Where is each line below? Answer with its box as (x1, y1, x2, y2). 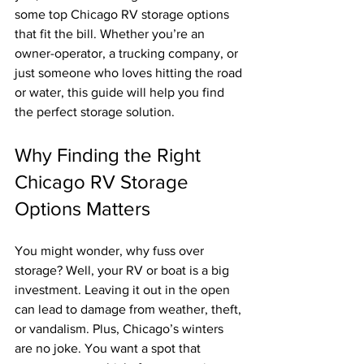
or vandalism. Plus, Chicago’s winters (15, 322, 227, 336)
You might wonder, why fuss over (15, 244, 207, 258)
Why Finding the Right (15, 144, 206, 166)
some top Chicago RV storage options (15, 7, 232, 21)
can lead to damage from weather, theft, (15, 302, 245, 316)
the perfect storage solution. (15, 105, 175, 119)
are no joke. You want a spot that (15, 341, 204, 355)
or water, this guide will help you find (15, 85, 227, 99)
